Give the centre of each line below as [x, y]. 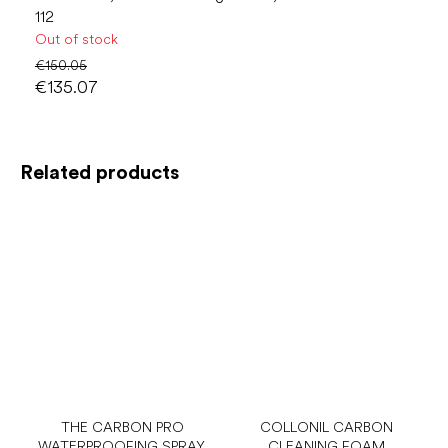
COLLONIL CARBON [326, 426]
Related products [99, 172]
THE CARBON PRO [122, 426]
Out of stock [76, 38]
